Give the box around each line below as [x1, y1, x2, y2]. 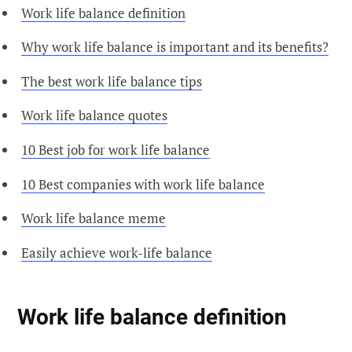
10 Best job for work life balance [21, 141, 210, 159]
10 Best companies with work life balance [21, 174, 265, 193]
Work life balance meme [21, 209, 166, 228]
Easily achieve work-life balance [21, 243, 212, 262]
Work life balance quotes [21, 106, 167, 125]
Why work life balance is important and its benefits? [21, 38, 328, 57]
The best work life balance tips [21, 71, 202, 90]
